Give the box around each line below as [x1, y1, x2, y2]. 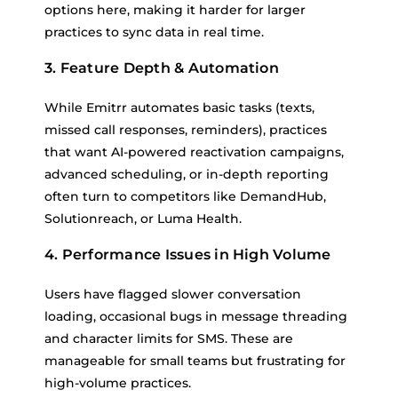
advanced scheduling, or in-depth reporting [44, 166, 329, 182]
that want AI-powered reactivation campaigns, [44, 144, 344, 160]
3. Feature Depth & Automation [44, 60, 279, 76]
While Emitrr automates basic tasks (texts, [44, 99, 314, 115]
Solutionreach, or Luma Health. [44, 211, 242, 227]
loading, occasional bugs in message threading [44, 308, 347, 324]
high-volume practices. [44, 375, 191, 391]
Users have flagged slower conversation [44, 286, 301, 302]
